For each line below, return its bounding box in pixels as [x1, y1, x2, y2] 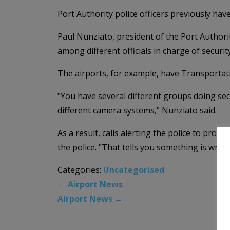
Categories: [57, 164, 103, 176]
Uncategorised [103, 164, 164, 176]
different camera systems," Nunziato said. [57, 104, 217, 116]
